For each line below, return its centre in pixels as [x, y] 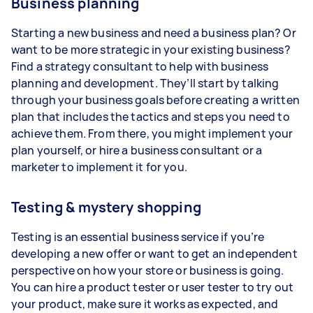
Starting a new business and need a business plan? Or [154, 33]
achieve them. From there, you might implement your [152, 133]
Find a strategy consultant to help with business [140, 66]
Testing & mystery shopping [106, 207]
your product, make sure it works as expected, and [145, 304]
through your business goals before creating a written [155, 100]
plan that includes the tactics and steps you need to [151, 117]
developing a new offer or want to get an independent [154, 254]
